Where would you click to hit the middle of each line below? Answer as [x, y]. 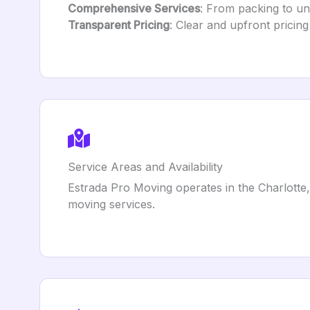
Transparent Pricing [119, 25]
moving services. [111, 204]
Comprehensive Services [134, 8]
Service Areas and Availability [145, 167]
